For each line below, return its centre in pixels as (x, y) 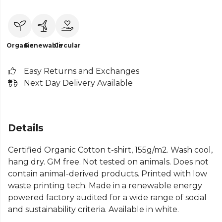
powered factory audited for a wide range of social (107, 198)
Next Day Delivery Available (78, 83)
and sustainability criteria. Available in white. (93, 210)
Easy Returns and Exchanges (82, 71)
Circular (67, 45)
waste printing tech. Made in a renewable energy (105, 186)
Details (26, 128)
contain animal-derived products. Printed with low (108, 174)
